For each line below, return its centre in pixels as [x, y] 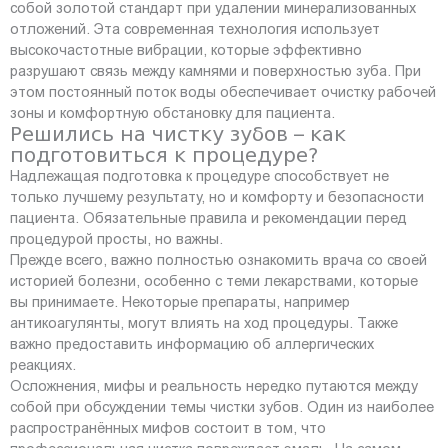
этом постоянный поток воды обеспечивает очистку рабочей [223, 91]
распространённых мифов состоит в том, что [168, 427]
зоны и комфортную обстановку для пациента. [172, 112]
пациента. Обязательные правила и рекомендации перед [208, 217]
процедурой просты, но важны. [116, 238]
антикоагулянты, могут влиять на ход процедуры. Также [204, 322]
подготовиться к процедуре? [164, 154]
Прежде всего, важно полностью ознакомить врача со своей [218, 259]
